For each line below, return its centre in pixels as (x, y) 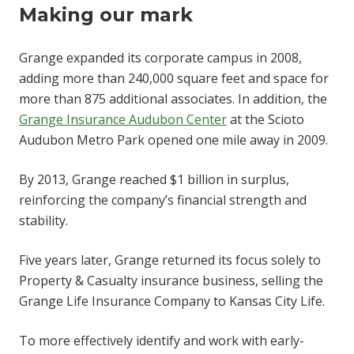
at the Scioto (265, 119)
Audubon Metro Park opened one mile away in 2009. (173, 139)
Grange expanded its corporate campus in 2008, (160, 57)
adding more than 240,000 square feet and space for (174, 78)
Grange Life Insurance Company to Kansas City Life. (172, 301)
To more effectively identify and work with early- (162, 340)
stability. (43, 220)
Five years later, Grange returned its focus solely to (170, 260)
